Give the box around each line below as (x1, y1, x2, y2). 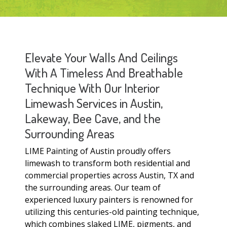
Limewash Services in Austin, (25, 95, 163, 111)
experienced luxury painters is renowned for (25, 194, 193, 206)
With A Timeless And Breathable (25, 64, 183, 81)
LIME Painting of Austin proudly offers (25, 145, 171, 157)
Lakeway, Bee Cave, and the (25, 110, 161, 127)
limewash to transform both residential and (25, 158, 190, 169)
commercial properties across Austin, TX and (25, 170, 194, 181)
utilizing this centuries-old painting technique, (25, 206, 199, 218)
